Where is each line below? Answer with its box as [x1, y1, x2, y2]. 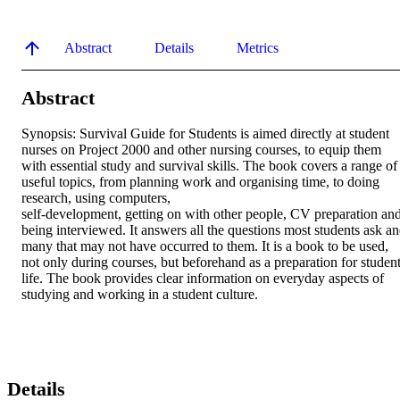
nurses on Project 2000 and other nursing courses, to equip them [21, 142, 381, 158]
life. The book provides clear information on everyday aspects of [21, 271, 384, 287]
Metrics [237, 39, 279, 55]
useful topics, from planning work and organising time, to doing [21, 174, 379, 190]
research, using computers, [21, 190, 171, 206]
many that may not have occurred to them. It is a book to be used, [21, 238, 388, 254]
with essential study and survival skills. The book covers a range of [21, 158, 397, 174]
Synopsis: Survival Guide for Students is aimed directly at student [21, 126, 389, 142]
